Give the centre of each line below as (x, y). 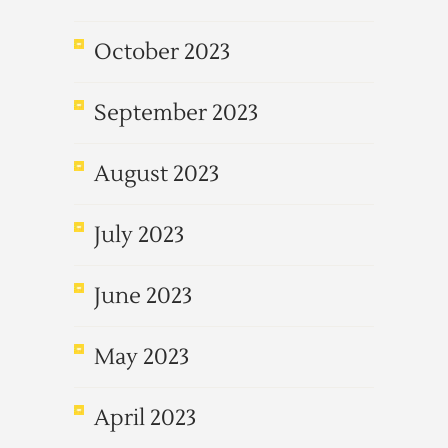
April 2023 (145, 418)
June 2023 (143, 296)
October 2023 (162, 52)
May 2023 (141, 357)
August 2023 (156, 174)
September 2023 (176, 113)
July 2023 (139, 235)
